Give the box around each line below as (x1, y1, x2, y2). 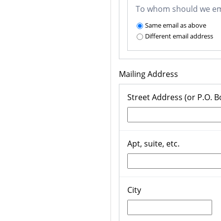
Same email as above (145, 21, 206, 30)
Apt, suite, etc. (127, 138, 180, 149)
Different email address (145, 32, 213, 41)
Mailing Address (119, 69, 178, 80)
